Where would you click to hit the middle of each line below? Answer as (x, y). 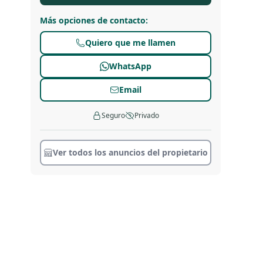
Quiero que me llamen (130, 43)
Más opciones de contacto (93, 20)
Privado (147, 115)
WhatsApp (130, 66)
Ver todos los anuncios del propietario (130, 152)
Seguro (113, 115)
